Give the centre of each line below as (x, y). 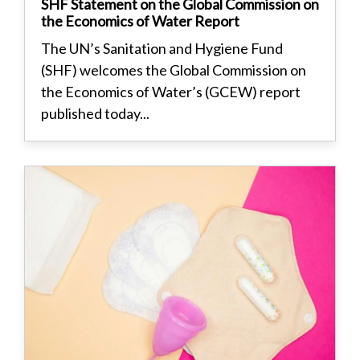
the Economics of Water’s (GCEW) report (171, 91)
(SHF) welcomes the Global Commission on (174, 70)
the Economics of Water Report (140, 20)
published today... (95, 113)
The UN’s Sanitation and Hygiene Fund (162, 48)
